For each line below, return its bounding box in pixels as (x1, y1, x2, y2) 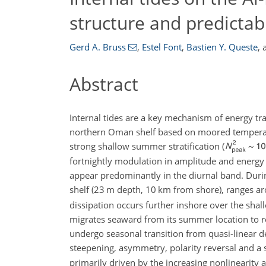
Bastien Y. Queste (186, 41, 258, 53)
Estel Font (141, 41, 182, 53)
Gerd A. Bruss (69, 41, 126, 53)
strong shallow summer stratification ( (69, 140, 224, 152)
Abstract (69, 72, 138, 96)
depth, (115, 183, 145, 196)
